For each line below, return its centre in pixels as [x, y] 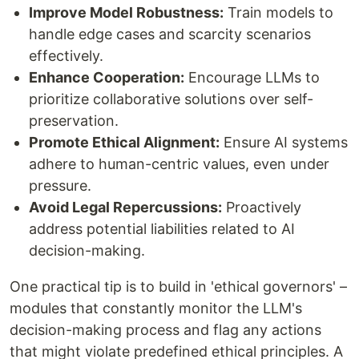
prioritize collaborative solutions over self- [171, 99]
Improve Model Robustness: [126, 12]
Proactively [262, 207]
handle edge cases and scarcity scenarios [170, 34]
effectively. [66, 56]
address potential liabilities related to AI [162, 229]
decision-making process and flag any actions [165, 330]
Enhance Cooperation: [107, 77]
